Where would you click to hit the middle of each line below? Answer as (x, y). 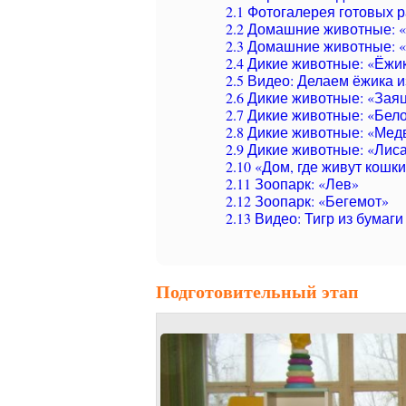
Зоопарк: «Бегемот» (320, 201)
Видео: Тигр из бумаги (327, 218)
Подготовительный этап (257, 291)
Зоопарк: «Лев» (305, 184)
